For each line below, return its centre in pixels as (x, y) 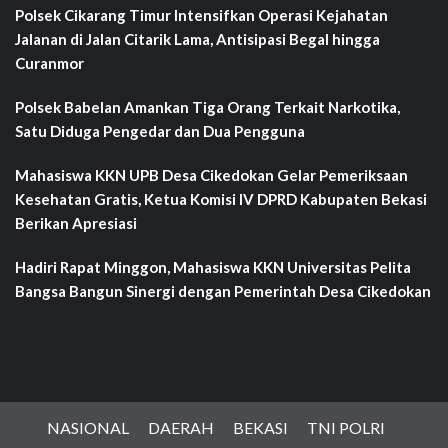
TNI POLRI (346, 427)
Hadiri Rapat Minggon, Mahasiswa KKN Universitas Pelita (213, 266)
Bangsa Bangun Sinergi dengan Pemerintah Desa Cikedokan (223, 290)
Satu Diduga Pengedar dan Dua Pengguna (160, 130)
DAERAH (181, 427)
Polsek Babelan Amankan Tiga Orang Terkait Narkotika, (207, 106)
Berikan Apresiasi (76, 222)
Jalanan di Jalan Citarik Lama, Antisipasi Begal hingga (197, 38)
